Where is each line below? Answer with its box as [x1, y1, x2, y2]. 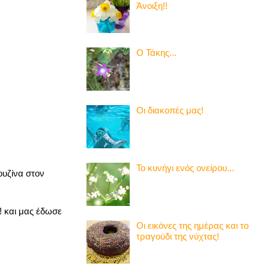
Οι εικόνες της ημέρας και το [136, 220, 249, 231]
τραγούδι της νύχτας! [136, 231, 219, 241]
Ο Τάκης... [136, 47, 177, 58]
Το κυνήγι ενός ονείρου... [136, 162, 234, 173]
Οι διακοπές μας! [136, 104, 204, 115]
